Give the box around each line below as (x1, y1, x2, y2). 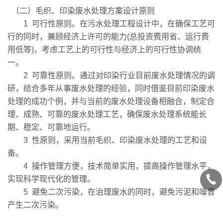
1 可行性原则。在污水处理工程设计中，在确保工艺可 (7, 19, 215, 28)
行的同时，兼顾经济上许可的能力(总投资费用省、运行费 (7, 32, 209, 41)
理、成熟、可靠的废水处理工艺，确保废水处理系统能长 (7, 110, 207, 118)
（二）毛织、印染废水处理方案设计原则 (7, 6, 157, 15)
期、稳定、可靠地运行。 (7, 123, 95, 131)
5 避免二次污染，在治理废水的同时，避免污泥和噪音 (7, 188, 215, 196)
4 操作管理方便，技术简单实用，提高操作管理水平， (7, 162, 215, 170)
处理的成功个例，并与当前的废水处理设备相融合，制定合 (7, 97, 215, 106)
